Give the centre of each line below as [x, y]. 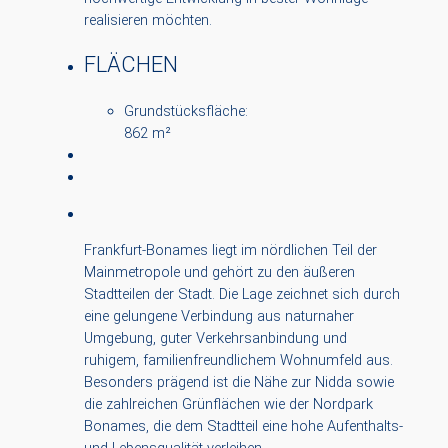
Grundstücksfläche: [185, 111]
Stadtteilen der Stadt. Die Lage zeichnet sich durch [241, 294]
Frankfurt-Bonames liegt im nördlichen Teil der [230, 250]
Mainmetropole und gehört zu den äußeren [219, 272]
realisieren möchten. [147, 19]
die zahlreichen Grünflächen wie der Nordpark [228, 404]
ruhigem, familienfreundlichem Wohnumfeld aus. [238, 360]
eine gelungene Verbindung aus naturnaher [218, 316]
